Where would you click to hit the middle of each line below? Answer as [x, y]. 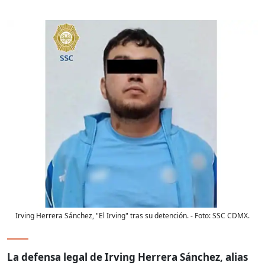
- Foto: [201, 216]
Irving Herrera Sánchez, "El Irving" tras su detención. [102, 216]
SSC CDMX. [231, 216]
